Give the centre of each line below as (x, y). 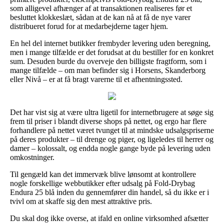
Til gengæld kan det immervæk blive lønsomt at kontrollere (103, 174)
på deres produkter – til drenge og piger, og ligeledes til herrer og (112, 139)
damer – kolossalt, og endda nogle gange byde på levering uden (110, 148)
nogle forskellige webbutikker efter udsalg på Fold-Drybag (102, 183)
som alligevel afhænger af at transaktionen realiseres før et (101, 8)
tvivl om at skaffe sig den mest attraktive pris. (81, 201)
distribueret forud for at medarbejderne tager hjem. (89, 26)
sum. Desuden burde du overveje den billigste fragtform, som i (108, 61)
